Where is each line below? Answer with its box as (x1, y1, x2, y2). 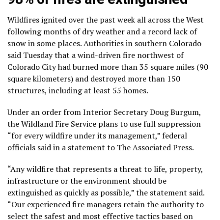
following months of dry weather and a (7, 26, 148, 37)
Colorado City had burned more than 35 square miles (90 (7, 61, 208, 72)
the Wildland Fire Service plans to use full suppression (7, 118, 201, 129)
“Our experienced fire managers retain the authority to (7, 198, 204, 210)
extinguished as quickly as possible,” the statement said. (7, 187, 204, 198)
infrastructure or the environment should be (7, 175, 166, 186)
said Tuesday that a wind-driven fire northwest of (7, 49, 184, 60)
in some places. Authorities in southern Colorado (26, 37, 201, 49)
